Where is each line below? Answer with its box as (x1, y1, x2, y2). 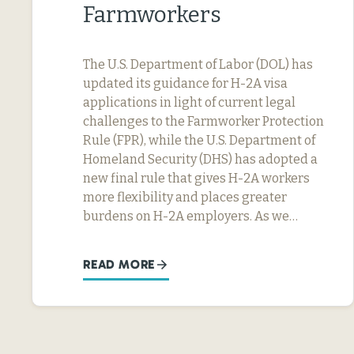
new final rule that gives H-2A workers (83, 170, 310, 186)
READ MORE (83, 256, 156, 272)
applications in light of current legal (83, 94, 296, 110)
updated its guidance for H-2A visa (83, 75, 288, 91)
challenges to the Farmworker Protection (83, 113, 324, 129)
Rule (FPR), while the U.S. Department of (83, 132, 315, 148)
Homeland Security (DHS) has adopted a (83, 151, 318, 167)
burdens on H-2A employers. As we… (83, 208, 298, 224)
